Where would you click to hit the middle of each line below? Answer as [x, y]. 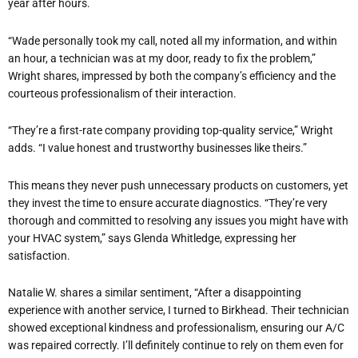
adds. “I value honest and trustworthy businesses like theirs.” [157, 148]
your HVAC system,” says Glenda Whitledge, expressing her [152, 238]
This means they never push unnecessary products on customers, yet [178, 185]
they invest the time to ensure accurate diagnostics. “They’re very [168, 203]
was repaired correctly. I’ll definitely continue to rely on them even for [176, 346]
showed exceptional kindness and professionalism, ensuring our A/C [176, 328]
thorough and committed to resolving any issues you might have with [178, 220]
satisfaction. [39, 255]
